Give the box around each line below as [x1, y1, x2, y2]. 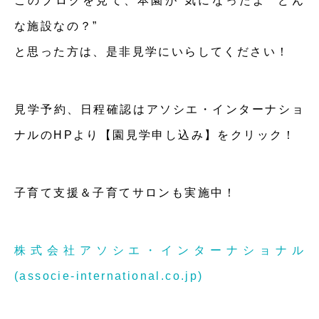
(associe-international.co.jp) [14, 269, 204, 282]
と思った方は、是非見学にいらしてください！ [14, 45, 290, 58]
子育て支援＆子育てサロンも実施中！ [14, 186, 237, 199]
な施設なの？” [14, 19, 98, 32]
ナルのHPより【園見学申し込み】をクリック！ [14, 128, 296, 141]
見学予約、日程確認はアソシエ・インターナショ [14, 103, 305, 115]
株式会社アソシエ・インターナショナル [14, 244, 305, 256]
